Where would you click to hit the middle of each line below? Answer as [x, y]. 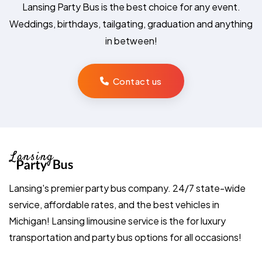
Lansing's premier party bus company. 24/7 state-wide [127, 188]
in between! [131, 41]
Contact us [137, 81]
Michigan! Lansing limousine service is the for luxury [117, 220]
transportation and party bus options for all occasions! [125, 237]
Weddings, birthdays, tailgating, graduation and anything [131, 24]
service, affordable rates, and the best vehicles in [114, 204]
